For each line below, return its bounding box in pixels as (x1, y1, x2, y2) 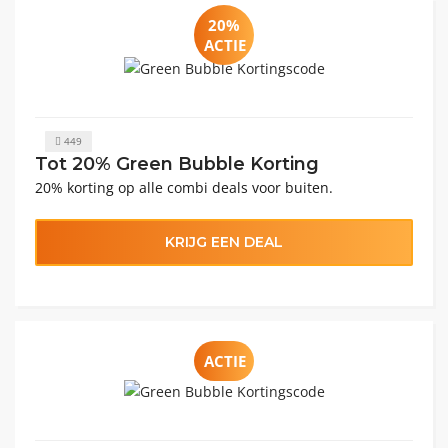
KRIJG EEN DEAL (165, 233, 283, 251)
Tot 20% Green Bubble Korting (35, 153, 319, 174)
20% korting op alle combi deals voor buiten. (35, 178, 333, 197)
